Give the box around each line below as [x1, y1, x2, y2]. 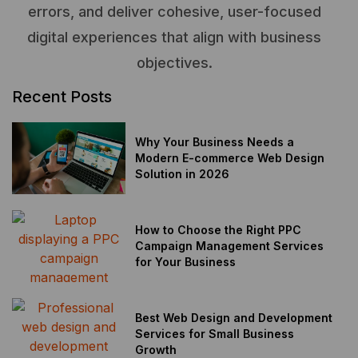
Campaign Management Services [135, 239, 324, 253]
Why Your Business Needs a [135, 135, 295, 149]
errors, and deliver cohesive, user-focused [27, 2, 321, 20]
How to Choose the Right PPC [135, 223, 302, 237]
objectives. [136, 54, 213, 71]
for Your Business [135, 255, 237, 269]
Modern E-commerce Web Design [135, 151, 325, 165]
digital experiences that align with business [27, 28, 321, 46]
